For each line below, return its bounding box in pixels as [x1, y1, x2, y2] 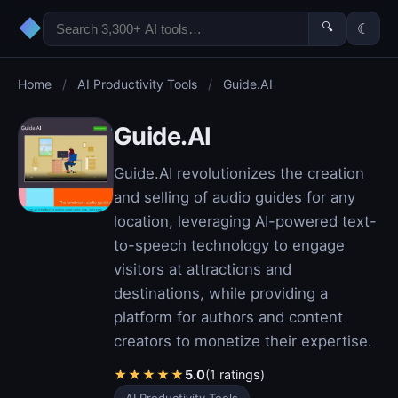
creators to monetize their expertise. [114, 332, 372, 350]
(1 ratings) [205, 367, 265, 382]
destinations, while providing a [114, 284, 328, 302]
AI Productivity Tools [77, 76, 197, 92]
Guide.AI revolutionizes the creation [114, 164, 364, 182]
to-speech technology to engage [114, 236, 345, 254]
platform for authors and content [114, 308, 343, 326]
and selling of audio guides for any [114, 188, 355, 206]
